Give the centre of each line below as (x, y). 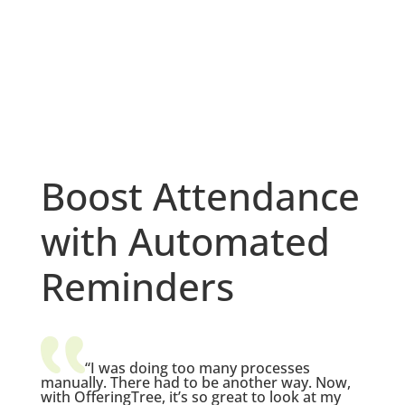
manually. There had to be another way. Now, (195, 382)
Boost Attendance (200, 195)
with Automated (185, 240)
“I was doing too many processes (197, 367)
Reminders (137, 286)
